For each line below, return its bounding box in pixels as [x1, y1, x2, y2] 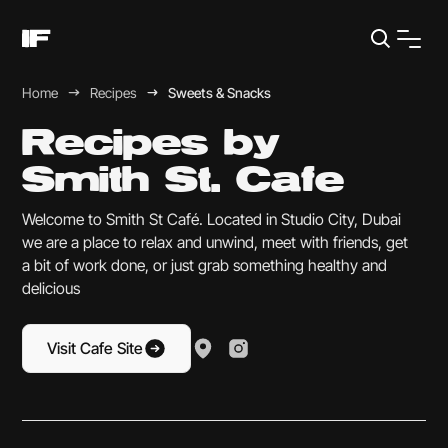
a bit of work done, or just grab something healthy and [22, 256, 388, 276]
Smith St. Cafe [22, 165, 345, 198]
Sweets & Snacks [168, 84, 272, 101]
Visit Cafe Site [47, 338, 143, 358]
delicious [22, 279, 81, 299]
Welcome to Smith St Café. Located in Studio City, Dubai [22, 210, 402, 230]
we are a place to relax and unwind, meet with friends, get [22, 233, 409, 253]
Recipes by [22, 128, 281, 161]
